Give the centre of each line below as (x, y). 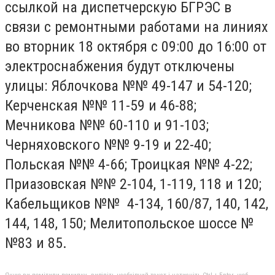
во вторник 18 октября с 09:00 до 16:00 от (136, 46)
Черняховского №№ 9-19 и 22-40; (108, 145)
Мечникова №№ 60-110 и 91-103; (107, 125)
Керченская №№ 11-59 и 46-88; (101, 105)
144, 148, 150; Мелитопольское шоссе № (129, 223)
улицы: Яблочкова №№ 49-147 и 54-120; (128, 86)
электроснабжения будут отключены (120, 66)
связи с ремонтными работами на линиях (137, 27)
